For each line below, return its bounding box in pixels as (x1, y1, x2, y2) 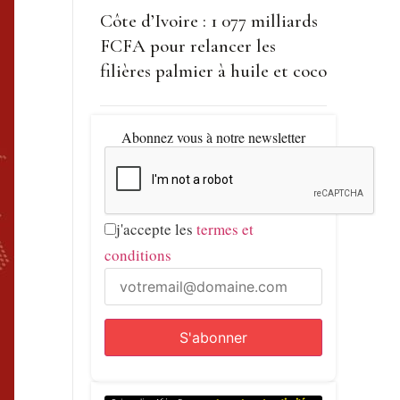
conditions (104, 245, 171, 266)
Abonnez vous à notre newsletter (121, 128, 305, 147)
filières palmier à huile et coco (99, 60, 327, 83)
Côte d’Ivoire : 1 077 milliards (99, 10, 318, 33)
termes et (196, 219, 254, 240)
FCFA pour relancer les (99, 35, 276, 58)
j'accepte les (115, 219, 196, 240)
